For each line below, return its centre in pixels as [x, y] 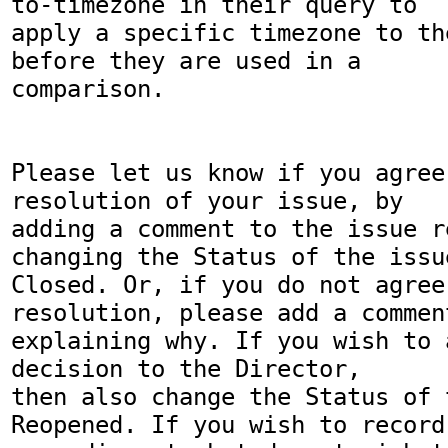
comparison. [88, 89]
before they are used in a [186, 61]
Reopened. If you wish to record [228, 425]
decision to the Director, [186, 369]
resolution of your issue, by [207, 201]
